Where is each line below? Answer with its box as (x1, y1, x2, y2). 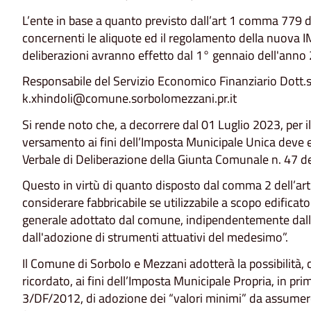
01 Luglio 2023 (201, 115, 280, 134)
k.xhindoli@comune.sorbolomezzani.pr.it (22, 89, 237, 108)
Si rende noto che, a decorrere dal (22, 115, 201, 134)
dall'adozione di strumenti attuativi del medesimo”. (22, 228, 288, 247)
